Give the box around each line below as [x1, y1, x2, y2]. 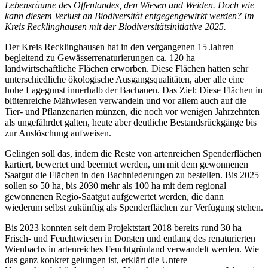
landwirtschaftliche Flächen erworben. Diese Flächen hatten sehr [5, 63, 248, 74]
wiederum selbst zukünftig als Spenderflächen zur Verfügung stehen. [5, 202, 263, 213]
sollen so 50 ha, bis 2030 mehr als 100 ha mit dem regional [5, 181, 226, 191]
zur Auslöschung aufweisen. [5, 128, 111, 139]
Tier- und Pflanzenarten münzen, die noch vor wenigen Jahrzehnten [5, 106, 260, 117]
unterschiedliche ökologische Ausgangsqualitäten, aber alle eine [5, 74, 244, 85]
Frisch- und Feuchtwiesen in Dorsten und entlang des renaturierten [5, 233, 255, 244]
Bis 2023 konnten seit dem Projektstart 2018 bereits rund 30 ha [5, 223, 242, 233]
